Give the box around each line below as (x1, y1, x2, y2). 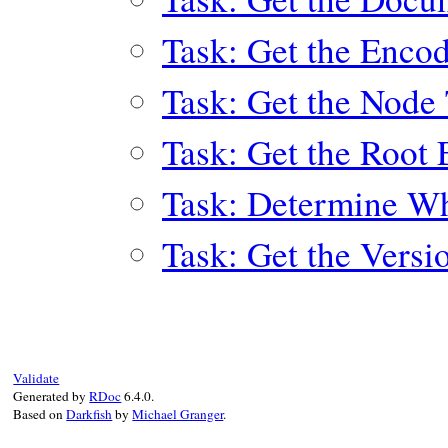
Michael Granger (132, 405, 224, 423)
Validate (13, 369, 60, 387)
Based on (13, 405, 67, 423)
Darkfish (66, 405, 113, 423)
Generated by (13, 387, 90, 405)
